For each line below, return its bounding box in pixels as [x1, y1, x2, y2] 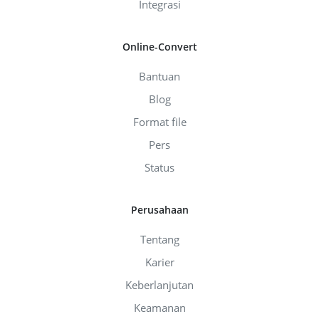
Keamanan [133, 300, 186, 315]
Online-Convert [122, 39, 197, 53]
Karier [145, 254, 174, 269]
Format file [132, 114, 187, 129]
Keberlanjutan [125, 277, 194, 292]
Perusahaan [130, 202, 189, 216]
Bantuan [139, 68, 180, 83]
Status [145, 159, 174, 174]
